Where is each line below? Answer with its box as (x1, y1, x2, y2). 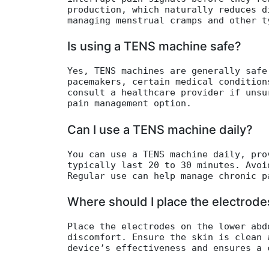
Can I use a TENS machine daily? (67, 122, 253, 137)
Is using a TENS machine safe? (67, 39, 241, 54)
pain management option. (67, 98, 192, 109)
